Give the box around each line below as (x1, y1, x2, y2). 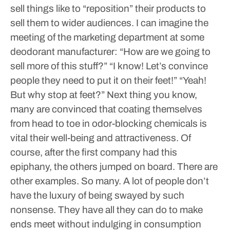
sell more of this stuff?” (10, 61, 107, 71)
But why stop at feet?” (10, 89, 105, 100)
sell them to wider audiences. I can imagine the (10, 17, 208, 28)
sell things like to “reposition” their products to (10, 3, 206, 14)
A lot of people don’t (121, 176, 209, 186)
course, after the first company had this (10, 147, 177, 158)
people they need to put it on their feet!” (10, 75, 177, 86)
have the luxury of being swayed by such (10, 190, 184, 201)
